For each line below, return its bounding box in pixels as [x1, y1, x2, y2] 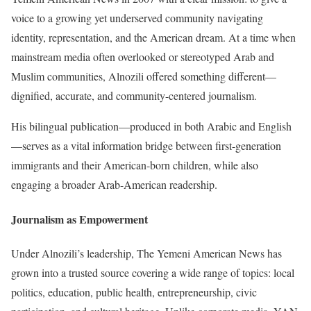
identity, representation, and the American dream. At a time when [11, 30, 296, 45]
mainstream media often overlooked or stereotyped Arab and [11, 49, 274, 65]
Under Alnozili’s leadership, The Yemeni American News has [11, 246, 282, 261]
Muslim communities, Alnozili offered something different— [11, 69, 276, 84]
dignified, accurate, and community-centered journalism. [11, 88, 257, 103]
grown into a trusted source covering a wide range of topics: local [11, 265, 294, 280]
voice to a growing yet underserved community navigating [11, 10, 263, 26]
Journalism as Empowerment [11, 210, 148, 227]
